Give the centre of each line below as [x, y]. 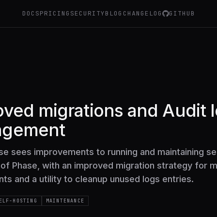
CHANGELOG [142, 13]
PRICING [55, 13]
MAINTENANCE [65, 201]
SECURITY [88, 13]
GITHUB [182, 13]
